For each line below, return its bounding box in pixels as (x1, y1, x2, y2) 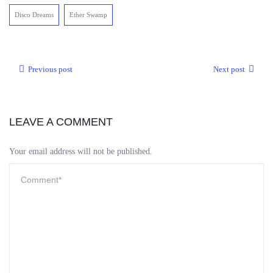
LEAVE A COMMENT (9, 116, 113, 128)
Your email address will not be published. (9, 147, 152, 156)
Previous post (28, 65, 73, 74)
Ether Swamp (69, 11, 107, 18)
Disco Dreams (15, 11, 54, 18)
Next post (213, 65, 245, 74)
